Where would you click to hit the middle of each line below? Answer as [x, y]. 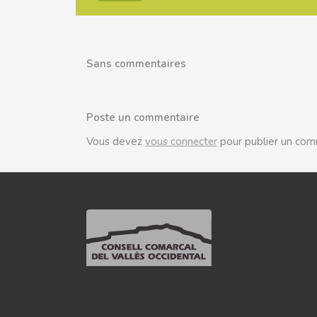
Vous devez [116, 142]
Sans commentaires [136, 64]
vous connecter [181, 142]
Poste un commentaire [143, 118]
